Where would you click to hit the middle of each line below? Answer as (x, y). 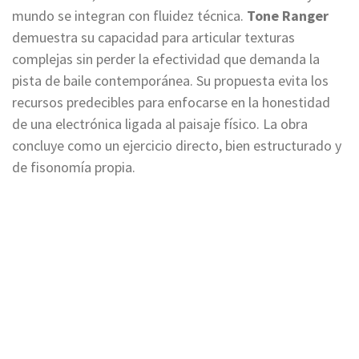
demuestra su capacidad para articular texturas (153, 38)
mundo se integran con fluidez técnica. (129, 16)
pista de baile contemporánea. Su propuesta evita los (170, 81)
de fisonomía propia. (74, 167)
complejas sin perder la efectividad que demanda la (166, 59)
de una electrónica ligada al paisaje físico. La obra (160, 124)
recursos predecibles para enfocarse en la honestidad (171, 103)
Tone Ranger (288, 16)
